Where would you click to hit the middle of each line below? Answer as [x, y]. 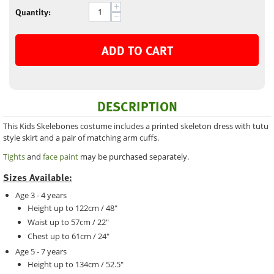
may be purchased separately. [134, 156]
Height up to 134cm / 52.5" [76, 264]
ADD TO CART [137, 50]
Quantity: [33, 12]
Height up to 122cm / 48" [72, 208]
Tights [14, 156]
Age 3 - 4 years [41, 195]
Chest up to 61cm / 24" [68, 236]
